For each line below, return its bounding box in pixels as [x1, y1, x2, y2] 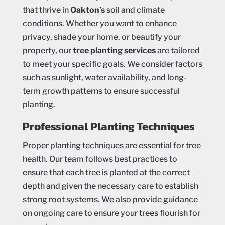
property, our [22, 45, 73, 55]
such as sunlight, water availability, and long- [22, 72, 187, 82]
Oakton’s [70, 5, 105, 15]
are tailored [155, 45, 200, 55]
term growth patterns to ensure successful [22, 86, 180, 96]
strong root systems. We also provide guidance [22, 194, 198, 204]
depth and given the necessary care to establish [22, 181, 198, 191]
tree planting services [72, 45, 156, 55]
